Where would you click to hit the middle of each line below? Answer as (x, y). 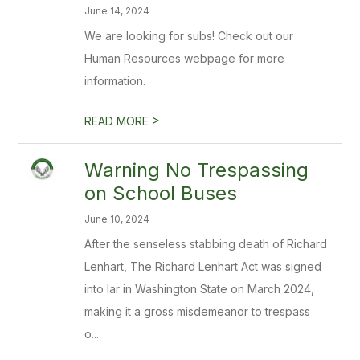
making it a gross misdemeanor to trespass (198, 311)
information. (115, 81)
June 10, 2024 (117, 219)
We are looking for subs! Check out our (189, 36)
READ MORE (119, 121)
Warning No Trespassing (197, 170)
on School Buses (161, 193)
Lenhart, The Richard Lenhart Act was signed (203, 266)
